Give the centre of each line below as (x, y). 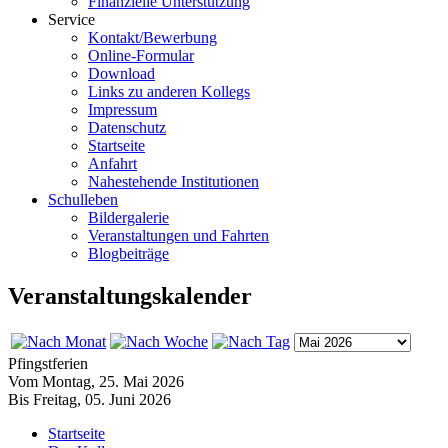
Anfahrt (112, 163)
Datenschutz (127, 127)
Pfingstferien (48, 363)
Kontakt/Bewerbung (152, 37)
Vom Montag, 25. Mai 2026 (96, 381)
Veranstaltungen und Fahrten (178, 235)
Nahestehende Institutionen (173, 181)
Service (71, 19)
